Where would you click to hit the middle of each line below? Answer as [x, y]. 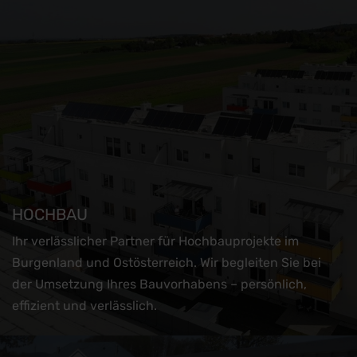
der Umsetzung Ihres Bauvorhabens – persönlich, [159, 284]
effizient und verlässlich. [84, 306]
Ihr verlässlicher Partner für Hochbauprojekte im [155, 241]
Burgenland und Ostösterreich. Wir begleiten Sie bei [167, 263]
